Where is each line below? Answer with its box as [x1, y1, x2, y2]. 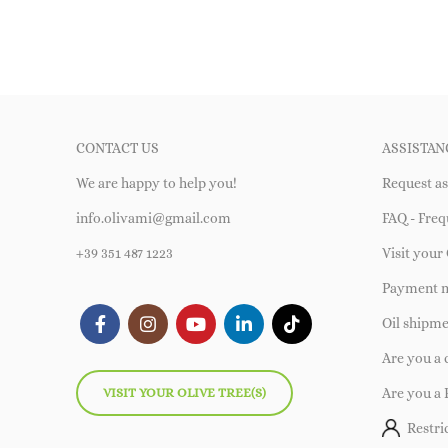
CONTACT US [76, 139, 159, 156]
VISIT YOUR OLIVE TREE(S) [103, 384, 266, 400]
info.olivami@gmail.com [76, 209, 231, 226]
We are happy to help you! [76, 174, 237, 191]
